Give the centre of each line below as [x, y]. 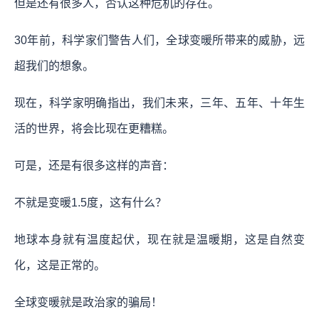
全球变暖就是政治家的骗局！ [88, 302]
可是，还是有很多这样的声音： [94, 165]
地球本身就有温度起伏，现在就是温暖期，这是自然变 [159, 239]
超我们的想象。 [54, 66]
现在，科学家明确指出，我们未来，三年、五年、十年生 [159, 103]
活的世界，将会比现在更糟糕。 [94, 128]
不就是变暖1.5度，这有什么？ [90, 202]
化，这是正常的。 [60, 265]
